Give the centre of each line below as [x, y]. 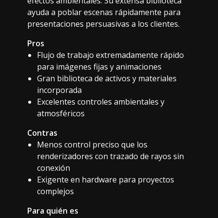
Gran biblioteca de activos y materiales [107, 78]
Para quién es [53, 210]
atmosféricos [61, 113]
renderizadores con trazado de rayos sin [110, 156]
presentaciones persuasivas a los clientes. [103, 24]
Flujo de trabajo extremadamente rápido [110, 55]
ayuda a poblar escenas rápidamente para [104, 12]
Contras [42, 133]
